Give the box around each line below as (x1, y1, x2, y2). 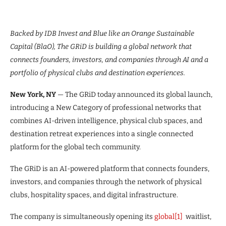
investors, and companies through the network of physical (10, 177, 202, 186)
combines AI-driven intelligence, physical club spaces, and (10, 116, 202, 125)
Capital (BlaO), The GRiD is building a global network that (10, 42, 192, 51)
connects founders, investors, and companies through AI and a (10, 55, 208, 64)
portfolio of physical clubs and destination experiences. (10, 68, 185, 77)
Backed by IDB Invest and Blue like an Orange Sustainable (10, 29, 194, 38)
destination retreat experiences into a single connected (10, 129, 193, 138)
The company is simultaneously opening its (10, 212, 154, 221)
